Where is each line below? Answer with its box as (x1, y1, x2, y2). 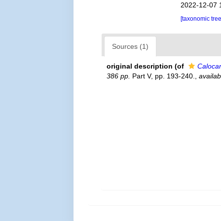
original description (107, 62, 173, 70)
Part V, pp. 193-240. (130, 72, 195, 80)
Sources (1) (112, 42, 149, 50)
